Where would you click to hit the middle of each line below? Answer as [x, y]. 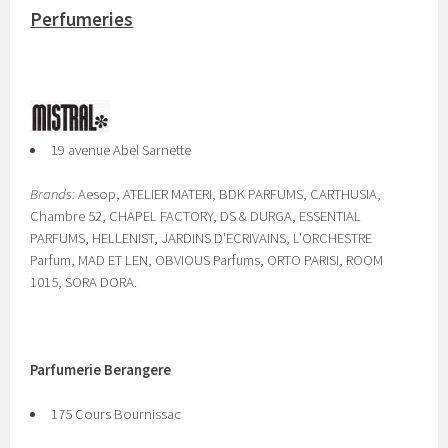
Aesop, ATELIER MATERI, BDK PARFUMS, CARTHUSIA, [228, 194]
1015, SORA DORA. [84, 282]
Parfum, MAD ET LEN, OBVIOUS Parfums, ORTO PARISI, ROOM [207, 260]
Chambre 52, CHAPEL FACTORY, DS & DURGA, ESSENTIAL [196, 216]
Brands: [53, 194]
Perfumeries [82, 19]
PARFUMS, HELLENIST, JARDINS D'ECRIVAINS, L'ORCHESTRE [201, 238]
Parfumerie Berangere [101, 370]
